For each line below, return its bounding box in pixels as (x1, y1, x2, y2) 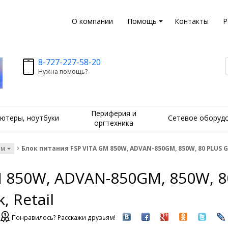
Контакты (174, 16, 209, 26)
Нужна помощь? (38, 67, 88, 76)
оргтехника (94, 118, 133, 128)
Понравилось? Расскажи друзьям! (11, 213, 116, 222)
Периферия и (91, 108, 136, 118)
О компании (71, 16, 113, 26)
